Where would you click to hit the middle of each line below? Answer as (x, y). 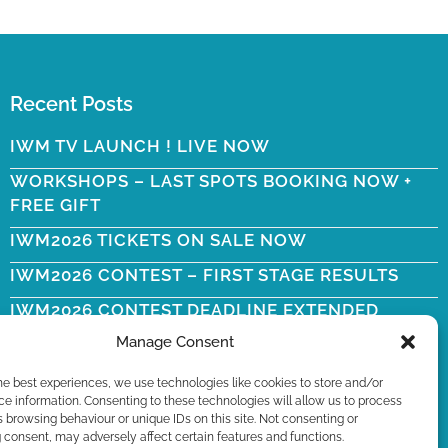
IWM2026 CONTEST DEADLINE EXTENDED (194, 310)
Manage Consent (174, 342)
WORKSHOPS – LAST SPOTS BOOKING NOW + (210, 181)
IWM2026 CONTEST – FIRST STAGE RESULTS (204, 275)
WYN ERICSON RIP (92, 345)
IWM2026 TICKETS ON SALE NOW (158, 240)
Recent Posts (71, 104)
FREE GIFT (55, 205)
